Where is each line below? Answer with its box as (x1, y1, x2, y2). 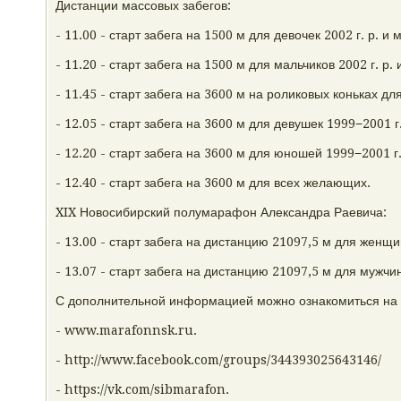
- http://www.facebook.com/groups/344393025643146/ (55, 353, 381, 367)
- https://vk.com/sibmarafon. (55, 382, 229, 397)
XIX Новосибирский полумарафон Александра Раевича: (55, 205, 387, 219)
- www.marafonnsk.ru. (55, 323, 197, 337)
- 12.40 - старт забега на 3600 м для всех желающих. (55, 175, 371, 190)
